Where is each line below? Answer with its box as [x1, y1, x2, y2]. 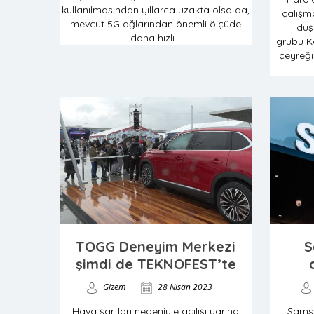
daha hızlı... [130, 32, 181, 44]
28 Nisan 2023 [156, 281, 212, 293]
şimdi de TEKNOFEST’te [75, 255, 236, 273]
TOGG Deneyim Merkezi [76, 238, 235, 255]
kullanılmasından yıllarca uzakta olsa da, [62, 4, 250, 16]
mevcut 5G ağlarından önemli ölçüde [70, 18, 241, 30]
